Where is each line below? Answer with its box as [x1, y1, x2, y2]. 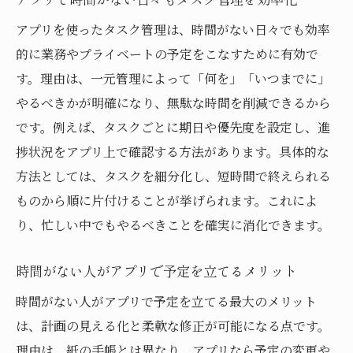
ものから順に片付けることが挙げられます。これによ [16, 191, 318, 210]
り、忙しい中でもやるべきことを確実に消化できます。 [16, 215, 330, 234]
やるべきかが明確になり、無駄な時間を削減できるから [16, 93, 331, 112]
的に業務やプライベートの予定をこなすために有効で [16, 44, 318, 63]
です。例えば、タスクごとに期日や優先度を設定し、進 [16, 117, 330, 136]
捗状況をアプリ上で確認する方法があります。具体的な [16, 142, 329, 161]
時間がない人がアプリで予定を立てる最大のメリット [16, 292, 317, 310]
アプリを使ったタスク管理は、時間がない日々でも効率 [16, 20, 330, 39]
